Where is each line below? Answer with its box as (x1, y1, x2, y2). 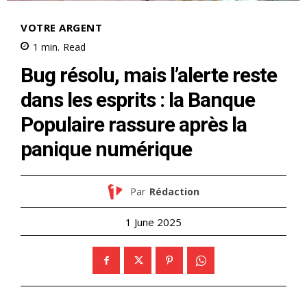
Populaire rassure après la (21, 112, 247, 137)
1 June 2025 (125, 215, 182, 230)
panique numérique (21, 137, 192, 162)
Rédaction (149, 184, 199, 198)
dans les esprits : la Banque (21, 88, 255, 112)
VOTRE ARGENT (21, 21, 102, 34)
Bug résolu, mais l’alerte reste (21, 63, 277, 88)
